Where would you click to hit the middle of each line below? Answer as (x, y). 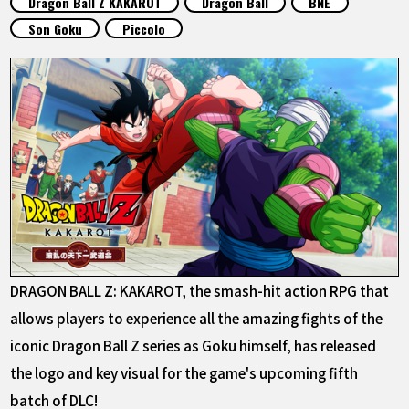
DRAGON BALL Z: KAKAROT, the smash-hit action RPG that (200, 290)
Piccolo (144, 28)
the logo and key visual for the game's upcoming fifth (184, 372)
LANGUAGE (63, 144)
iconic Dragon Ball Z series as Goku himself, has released (194, 345)
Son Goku (55, 28)
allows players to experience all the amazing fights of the (197, 317)
